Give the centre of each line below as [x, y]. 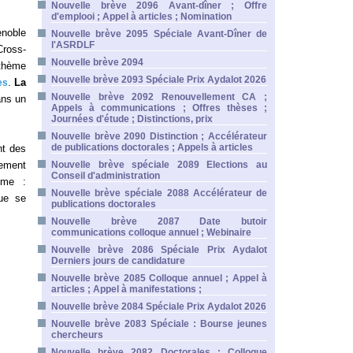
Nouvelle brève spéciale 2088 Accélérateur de [159, 193]
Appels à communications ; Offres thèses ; [159, 108]
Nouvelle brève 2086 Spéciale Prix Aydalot [159, 250]
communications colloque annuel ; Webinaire [151, 232]
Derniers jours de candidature [118, 261]
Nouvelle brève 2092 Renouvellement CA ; [159, 97]
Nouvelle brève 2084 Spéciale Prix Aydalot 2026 [159, 307]
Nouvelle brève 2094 [97, 62]
